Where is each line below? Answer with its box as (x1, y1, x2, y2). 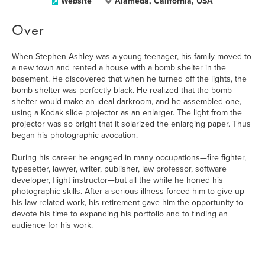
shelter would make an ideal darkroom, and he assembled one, (12, 96, 241, 106)
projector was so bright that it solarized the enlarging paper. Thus (12, 119, 251, 129)
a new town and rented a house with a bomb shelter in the (12, 63, 226, 73)
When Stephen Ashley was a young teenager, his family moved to (12, 51, 251, 62)
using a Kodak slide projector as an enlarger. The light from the (12, 108, 242, 118)
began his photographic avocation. (12, 130, 138, 140)
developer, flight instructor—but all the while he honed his (12, 175, 223, 185)
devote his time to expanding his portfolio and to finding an (12, 209, 228, 219)
